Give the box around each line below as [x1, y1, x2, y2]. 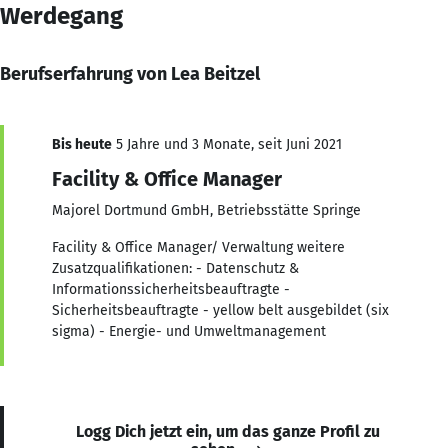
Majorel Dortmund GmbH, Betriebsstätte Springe [52, 201, 361, 219]
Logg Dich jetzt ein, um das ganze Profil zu [76, 421, 380, 441]
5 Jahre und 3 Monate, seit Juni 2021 [112, 135, 342, 153]
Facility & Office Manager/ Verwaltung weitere [52, 238, 345, 256]
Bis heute [52, 135, 112, 153]
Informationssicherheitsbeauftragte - [52, 280, 290, 298]
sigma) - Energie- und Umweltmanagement [52, 322, 326, 340]
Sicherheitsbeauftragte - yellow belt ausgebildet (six [52, 301, 389, 319]
